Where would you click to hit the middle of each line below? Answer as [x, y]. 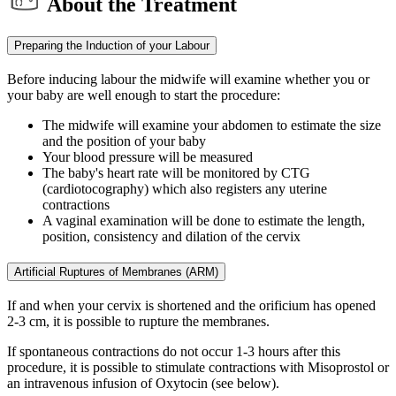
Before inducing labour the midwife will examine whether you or [188, 79]
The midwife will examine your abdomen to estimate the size [212, 125]
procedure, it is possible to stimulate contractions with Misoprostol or [198, 368]
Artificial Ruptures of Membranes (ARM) [116, 272]
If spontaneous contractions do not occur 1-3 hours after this [174, 352]
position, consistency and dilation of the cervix [171, 236]
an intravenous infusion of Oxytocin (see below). [145, 384]
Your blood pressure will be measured [148, 156]
